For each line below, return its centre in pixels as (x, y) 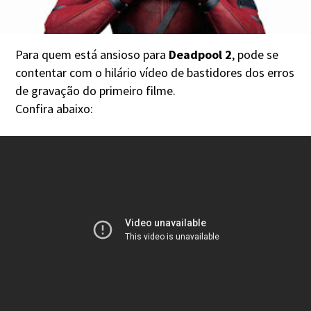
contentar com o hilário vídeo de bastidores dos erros (155, 72)
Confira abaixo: (54, 108)
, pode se (255, 54)
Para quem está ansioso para (91, 54)
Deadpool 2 (199, 54)
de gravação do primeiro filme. (96, 90)
